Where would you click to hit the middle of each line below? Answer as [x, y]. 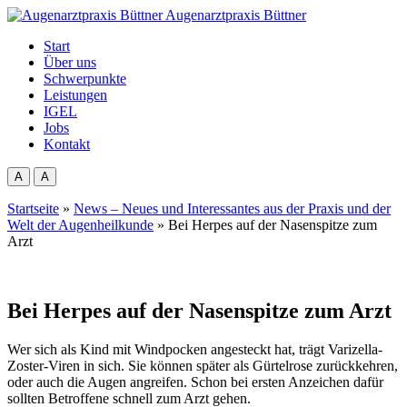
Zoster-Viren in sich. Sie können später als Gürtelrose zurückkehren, [203, 365]
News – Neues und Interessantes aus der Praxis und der [232, 208]
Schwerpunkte [85, 79]
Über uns [70, 62]
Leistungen [75, 95]
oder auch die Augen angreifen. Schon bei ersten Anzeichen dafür [195, 382]
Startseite [33, 208]
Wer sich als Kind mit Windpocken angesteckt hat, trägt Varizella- [195, 349]
